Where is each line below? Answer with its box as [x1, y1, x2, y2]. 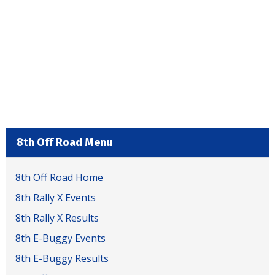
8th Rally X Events [15, 190, 96, 204]
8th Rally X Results [15, 211, 99, 225]
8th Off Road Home [15, 170, 103, 184]
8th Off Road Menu [16, 135, 112, 149]
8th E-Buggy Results [15, 251, 109, 265]
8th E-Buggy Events [15, 231, 106, 245]
